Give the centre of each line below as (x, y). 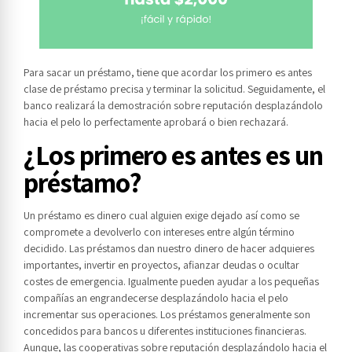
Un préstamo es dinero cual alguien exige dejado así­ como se (161, 216)
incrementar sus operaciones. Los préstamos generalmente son (167, 315)
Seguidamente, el (286, 89)
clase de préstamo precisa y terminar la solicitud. (136, 89)
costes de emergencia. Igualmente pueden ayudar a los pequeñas (171, 282)
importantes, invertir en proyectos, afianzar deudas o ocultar (161, 265)
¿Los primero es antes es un (173, 155)
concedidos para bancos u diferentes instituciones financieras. (165, 331)
